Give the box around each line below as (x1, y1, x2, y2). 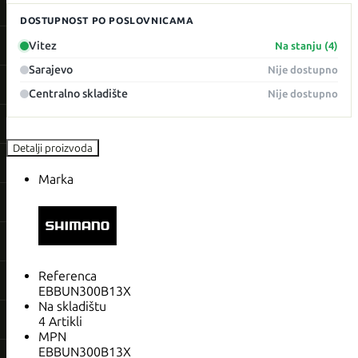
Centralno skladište (29, 86, 128, 101)
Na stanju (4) (275, 39, 338, 52)
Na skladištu (38, 299, 106, 315)
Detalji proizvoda (13, 141, 93, 154)
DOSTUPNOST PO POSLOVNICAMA (20, 14, 194, 26)
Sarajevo (29, 62, 73, 77)
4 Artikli (38, 314, 82, 330)
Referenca (38, 268, 97, 284)
